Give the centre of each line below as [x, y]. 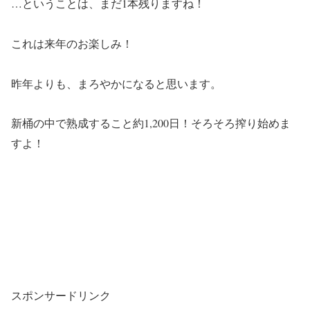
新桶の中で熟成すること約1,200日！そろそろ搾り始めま [151, 123]
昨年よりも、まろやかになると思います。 [116, 83]
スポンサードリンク [61, 295]
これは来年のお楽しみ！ [72, 43]
